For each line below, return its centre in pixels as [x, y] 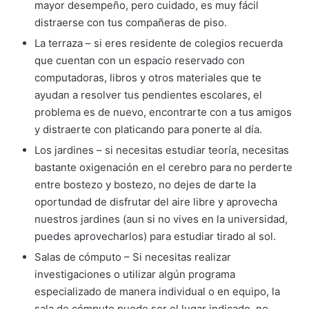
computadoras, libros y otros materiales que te [148, 78]
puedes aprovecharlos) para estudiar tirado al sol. [155, 236]
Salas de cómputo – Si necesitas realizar [133, 257]
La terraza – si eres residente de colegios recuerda [159, 43]
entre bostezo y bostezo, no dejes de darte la [145, 185]
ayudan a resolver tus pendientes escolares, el [148, 95]
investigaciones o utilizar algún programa [135, 274]
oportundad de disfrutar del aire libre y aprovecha [156, 202]
